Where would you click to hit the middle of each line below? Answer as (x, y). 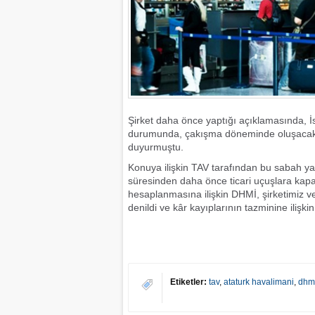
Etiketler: (188, 282)
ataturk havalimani (259, 282)
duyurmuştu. (156, 147)
